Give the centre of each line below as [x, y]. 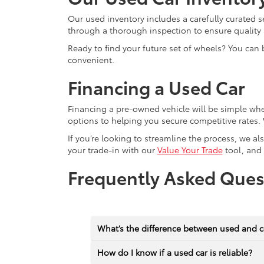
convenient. [91, 59]
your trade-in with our [112, 149]
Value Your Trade [190, 149]
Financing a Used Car [156, 87]
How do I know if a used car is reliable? [174, 252]
